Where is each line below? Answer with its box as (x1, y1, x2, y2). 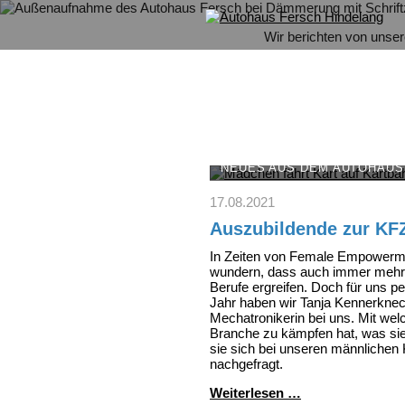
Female (289, 249, 334, 265)
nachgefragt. (210, 356, 283, 372)
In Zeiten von (210, 249, 289, 265)
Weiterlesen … (210, 385, 301, 401)
